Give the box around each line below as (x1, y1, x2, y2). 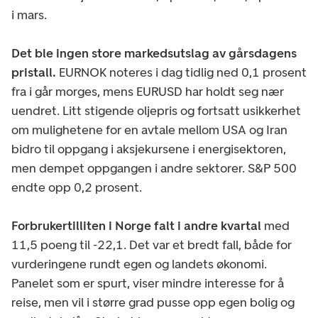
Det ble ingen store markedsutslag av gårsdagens (11, 45, 297, 61)
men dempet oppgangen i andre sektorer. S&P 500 (11, 160, 297, 176)
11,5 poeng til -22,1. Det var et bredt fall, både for (11, 236, 292, 253)
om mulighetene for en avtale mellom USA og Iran (11, 121, 287, 138)
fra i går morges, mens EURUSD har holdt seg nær (11, 83, 284, 99)
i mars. (11, 6, 50, 23)
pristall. (11, 64, 56, 80)
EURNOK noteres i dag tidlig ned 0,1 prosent (56, 64, 307, 80)
